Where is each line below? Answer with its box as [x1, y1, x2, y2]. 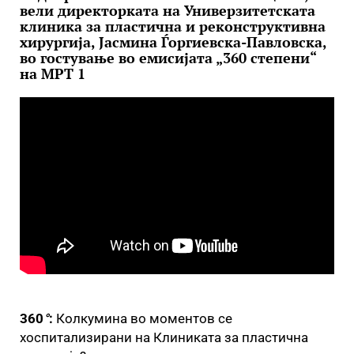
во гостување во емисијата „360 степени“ [20, 48, 316, 67]
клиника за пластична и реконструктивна [20, 17, 326, 36]
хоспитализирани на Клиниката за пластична [20, 329, 308, 345]
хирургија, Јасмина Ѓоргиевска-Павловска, [20, 32, 326, 51]
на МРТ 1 [20, 64, 85, 83]
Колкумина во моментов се [53, 310, 232, 326]
